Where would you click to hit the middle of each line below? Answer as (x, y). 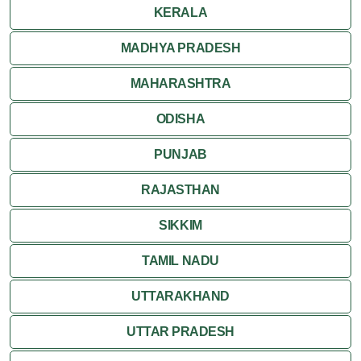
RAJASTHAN (180, 189)
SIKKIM (180, 225)
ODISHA (180, 118)
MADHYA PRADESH (180, 48)
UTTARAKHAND (180, 296)
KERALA (180, 12)
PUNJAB (180, 154)
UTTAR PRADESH (180, 331)
